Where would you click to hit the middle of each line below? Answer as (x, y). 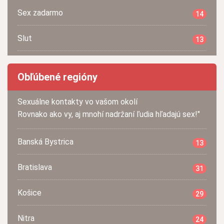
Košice (29, 192)
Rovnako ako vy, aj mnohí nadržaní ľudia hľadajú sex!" (109, 114)
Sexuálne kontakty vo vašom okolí (77, 102)
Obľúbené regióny (57, 77)
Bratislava (35, 167)
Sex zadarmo (40, 12)
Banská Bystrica (45, 141)
